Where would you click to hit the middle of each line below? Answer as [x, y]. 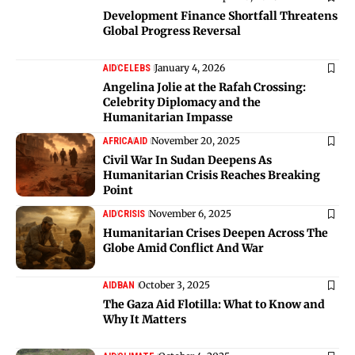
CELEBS [134, 68]
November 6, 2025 [190, 213]
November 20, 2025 [196, 140]
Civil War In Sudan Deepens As [187, 160]
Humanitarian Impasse [168, 117]
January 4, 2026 [190, 67]
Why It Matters [145, 319]
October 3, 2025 [174, 284]
